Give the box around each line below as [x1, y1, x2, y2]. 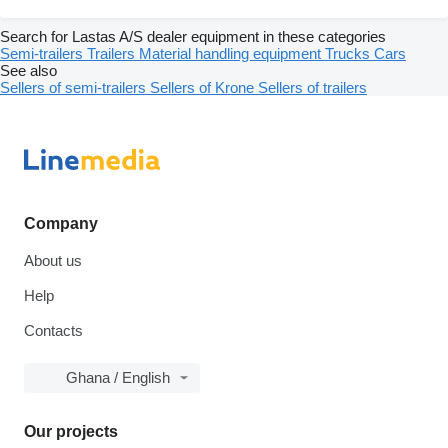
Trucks [325, 45, 374, 63]
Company [24, 215, 98, 233]
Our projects [24, 423, 118, 441]
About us [24, 252, 82, 270]
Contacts [24, 322, 83, 340]
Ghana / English [66, 369, 170, 387]
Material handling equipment [139, 45, 325, 63]
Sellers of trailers [258, 79, 367, 97]
